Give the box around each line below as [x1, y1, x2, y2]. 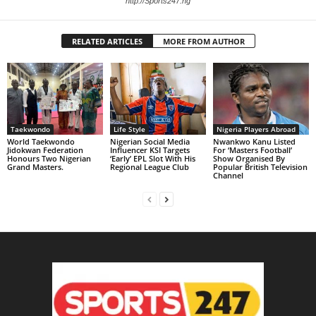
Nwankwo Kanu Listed [212, 135, 296, 147]
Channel [212, 169, 243, 181]
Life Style [113, 123, 145, 134]
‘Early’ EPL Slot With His [109, 152, 195, 164]
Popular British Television [212, 161, 308, 172]
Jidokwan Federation [7, 144, 83, 155]
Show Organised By [212, 152, 285, 164]
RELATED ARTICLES [71, 36, 142, 47]
